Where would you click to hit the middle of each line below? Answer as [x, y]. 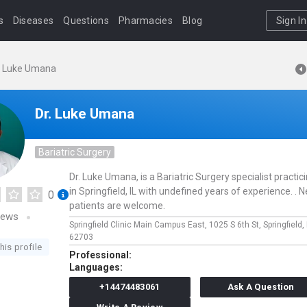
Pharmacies [145, 21]
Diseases [33, 21]
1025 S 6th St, [236, 225]
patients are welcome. [117, 206]
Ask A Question [261, 287]
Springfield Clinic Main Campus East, [139, 225]
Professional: [100, 255]
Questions [86, 21]
